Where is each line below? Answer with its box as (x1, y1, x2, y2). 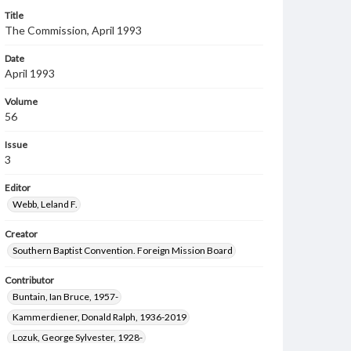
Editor (5, 182, 31, 194)
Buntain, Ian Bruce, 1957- (13, 291, 118, 302)
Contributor (5, 274, 54, 286)
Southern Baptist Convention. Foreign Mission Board (13, 244, 233, 256)
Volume (5, 96, 38, 107)
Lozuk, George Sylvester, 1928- (13, 331, 143, 343)
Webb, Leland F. (13, 198, 78, 210)
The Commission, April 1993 (5, 24, 142, 37)
